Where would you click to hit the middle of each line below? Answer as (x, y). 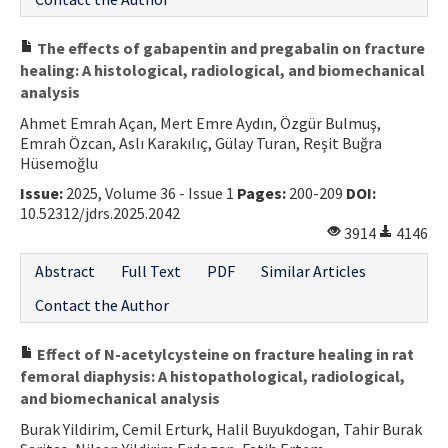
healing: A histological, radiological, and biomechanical (222, 69)
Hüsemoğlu (59, 162)
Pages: (261, 192)
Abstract (65, 270)
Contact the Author (102, 304)
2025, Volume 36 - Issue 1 (150, 192)
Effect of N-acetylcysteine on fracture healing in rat (224, 353)
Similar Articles (313, 270)
